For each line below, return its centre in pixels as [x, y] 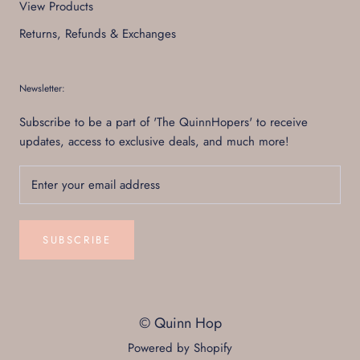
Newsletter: [42, 89]
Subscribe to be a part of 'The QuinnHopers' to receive [164, 123]
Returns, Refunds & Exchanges [98, 34]
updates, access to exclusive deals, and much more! [154, 142]
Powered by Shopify [180, 348]
